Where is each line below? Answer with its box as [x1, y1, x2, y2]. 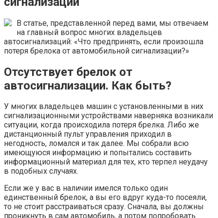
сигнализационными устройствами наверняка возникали [4, 111, 213, 121]
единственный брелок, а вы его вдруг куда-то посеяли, [4, 193, 207, 202]
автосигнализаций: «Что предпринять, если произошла [4, 36, 203, 46]
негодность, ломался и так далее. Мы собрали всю [4, 139, 189, 148]
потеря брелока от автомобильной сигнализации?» [4, 46, 189, 55]
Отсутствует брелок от [4, 65, 132, 79]
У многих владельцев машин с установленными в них [4, 102, 203, 111]
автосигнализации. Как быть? [4, 78, 171, 92]
